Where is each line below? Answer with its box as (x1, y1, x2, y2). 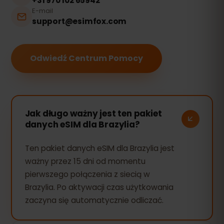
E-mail (32, 6, 53, 15)
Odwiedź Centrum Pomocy (30, 52, 143, 64)
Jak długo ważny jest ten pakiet (24, 107, 162, 119)
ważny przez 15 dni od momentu (24, 155, 145, 166)
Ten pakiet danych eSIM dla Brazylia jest (24, 142, 174, 153)
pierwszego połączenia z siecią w (24, 168, 150, 179)
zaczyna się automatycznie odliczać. (24, 194, 163, 205)
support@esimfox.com (32, 16, 127, 26)
